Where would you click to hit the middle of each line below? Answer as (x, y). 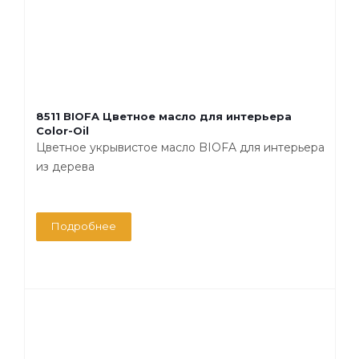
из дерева (65, 166)
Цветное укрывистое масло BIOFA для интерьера (180, 147)
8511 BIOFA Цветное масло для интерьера (164, 116)
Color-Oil (63, 130)
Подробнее (84, 226)
